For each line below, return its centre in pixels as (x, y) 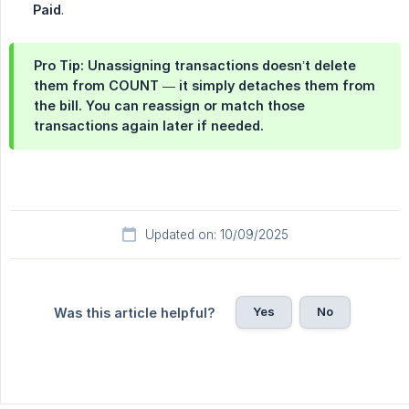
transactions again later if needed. (149, 126)
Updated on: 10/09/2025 (216, 235)
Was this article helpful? (134, 313)
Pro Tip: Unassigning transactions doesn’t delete (195, 66)
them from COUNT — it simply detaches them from (204, 86)
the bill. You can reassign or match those (169, 106)
